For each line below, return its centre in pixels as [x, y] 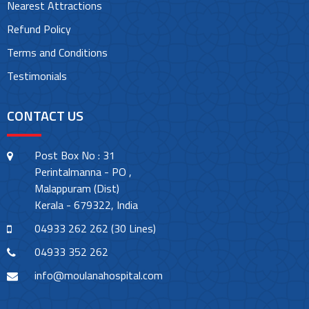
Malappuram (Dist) [77, 189]
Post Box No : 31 [75, 156]
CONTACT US [45, 116]
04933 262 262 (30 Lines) [95, 229]
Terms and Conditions [57, 53]
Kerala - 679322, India [86, 205]
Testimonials [37, 76]
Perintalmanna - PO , [83, 172]
